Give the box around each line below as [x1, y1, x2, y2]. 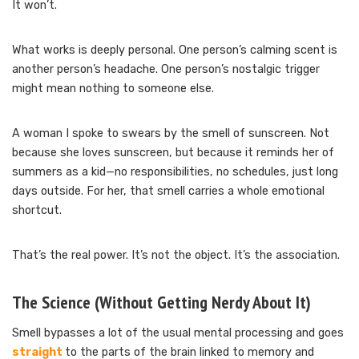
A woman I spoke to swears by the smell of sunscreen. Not [12, 126, 329, 140]
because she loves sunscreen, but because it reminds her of [12, 145, 334, 159]
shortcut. [12, 203, 62, 217]
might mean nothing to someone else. [12, 81, 214, 95]
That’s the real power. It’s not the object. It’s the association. [12, 248, 340, 262]
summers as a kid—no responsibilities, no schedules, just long [12, 164, 338, 179]
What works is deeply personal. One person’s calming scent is [12, 42, 337, 57]
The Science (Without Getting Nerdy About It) [12, 290, 311, 313]
